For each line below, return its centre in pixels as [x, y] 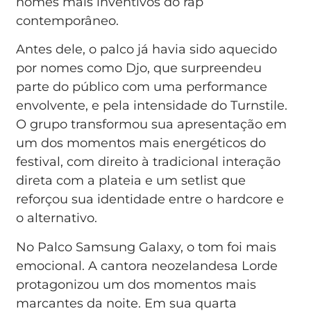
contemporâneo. [68, 20]
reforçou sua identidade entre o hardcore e [150, 200]
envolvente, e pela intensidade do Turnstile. [152, 106]
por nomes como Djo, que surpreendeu [139, 68]
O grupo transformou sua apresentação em [152, 125]
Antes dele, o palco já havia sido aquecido [147, 50]
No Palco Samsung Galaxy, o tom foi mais [146, 247]
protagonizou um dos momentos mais [136, 284]
